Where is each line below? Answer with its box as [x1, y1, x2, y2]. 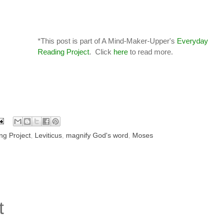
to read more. [127, 47, 173, 56]
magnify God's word [66, 131, 128, 139]
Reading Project [37, 47, 89, 56]
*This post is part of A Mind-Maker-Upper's [37, 36, 177, 45]
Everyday [176, 36, 208, 45]
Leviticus [35, 131, 62, 139]
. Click [89, 47, 113, 56]
